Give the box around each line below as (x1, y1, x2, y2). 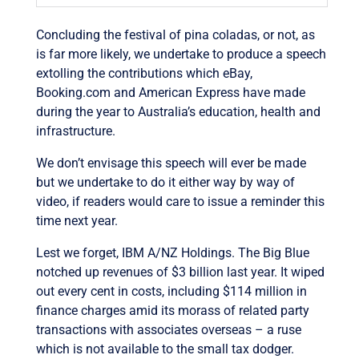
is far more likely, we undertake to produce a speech (35, 46, 326, 62)
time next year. (35, 212, 118, 228)
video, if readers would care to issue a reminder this (35, 193, 325, 209)
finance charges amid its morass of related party (35, 302, 309, 318)
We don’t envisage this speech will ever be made (35, 155, 306, 171)
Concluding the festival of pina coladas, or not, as (35, 26, 315, 42)
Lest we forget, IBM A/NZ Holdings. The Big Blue (35, 244, 309, 260)
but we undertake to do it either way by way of (35, 174, 295, 190)
